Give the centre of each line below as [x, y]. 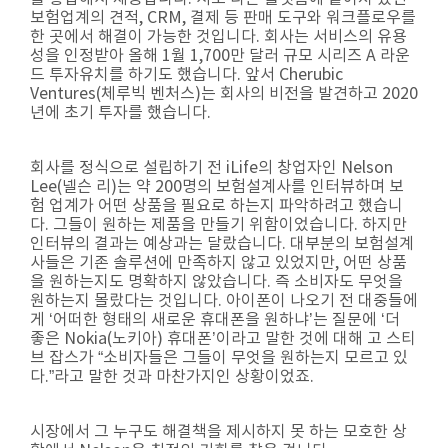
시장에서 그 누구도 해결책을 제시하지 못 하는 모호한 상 [218, 432]
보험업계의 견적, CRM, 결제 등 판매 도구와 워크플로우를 [223, 18]
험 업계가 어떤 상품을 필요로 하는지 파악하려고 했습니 [216, 206]
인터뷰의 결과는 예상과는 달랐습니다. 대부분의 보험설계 [222, 244]
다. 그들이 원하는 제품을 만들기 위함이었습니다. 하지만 [218, 225]
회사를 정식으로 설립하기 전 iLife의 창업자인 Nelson [211, 168]
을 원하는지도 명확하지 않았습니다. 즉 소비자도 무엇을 [216, 282]
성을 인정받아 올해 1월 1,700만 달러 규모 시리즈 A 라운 [220, 56]
